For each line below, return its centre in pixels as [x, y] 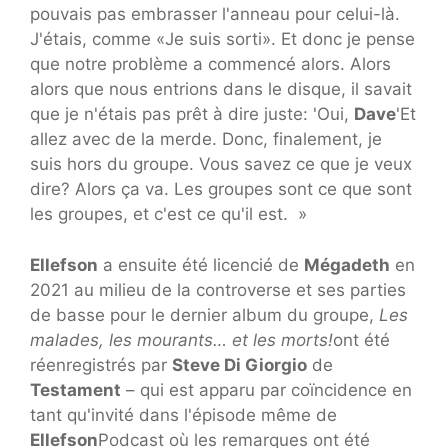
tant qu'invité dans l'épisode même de [183, 414]
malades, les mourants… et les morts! [181, 339]
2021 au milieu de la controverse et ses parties [218, 289]
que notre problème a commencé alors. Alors [210, 64]
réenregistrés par [101, 364]
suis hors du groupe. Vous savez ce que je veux [221, 164]
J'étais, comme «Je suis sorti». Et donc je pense [222, 39]
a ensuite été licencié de [201, 264]
